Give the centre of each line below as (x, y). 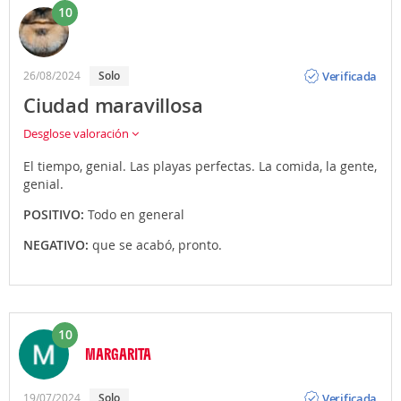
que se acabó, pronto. (157, 245)
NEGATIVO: (58, 245)
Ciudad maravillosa (113, 106)
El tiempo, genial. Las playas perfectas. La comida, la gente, (200, 166)
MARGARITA (118, 354)
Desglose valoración (77, 133)
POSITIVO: (55, 214)
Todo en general (136, 214)
